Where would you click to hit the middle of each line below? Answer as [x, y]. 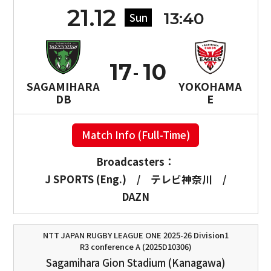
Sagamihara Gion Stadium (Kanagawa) [135, 262]
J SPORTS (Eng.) [86, 179]
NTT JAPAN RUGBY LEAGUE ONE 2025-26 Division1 [135, 235]
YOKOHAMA [211, 86]
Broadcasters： [135, 162]
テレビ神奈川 [181, 179]
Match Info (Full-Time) [135, 135]
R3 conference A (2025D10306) [135, 246]
